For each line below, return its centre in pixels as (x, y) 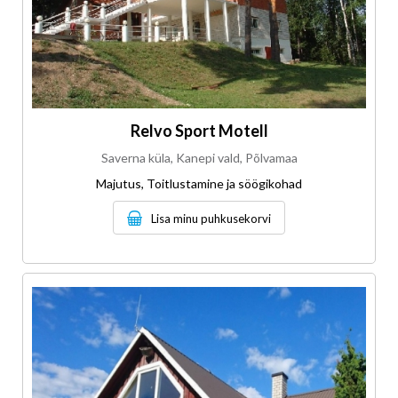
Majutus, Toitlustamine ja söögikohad (199, 184)
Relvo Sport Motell (199, 131)
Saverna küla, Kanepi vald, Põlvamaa (199, 158)
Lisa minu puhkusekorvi (211, 219)
